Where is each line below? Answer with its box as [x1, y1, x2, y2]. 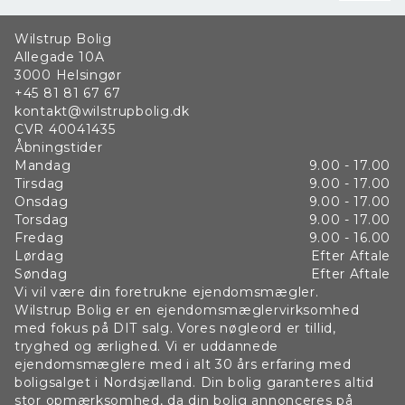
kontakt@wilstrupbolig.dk [14, 103, 190, 119]
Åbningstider [14, 139, 103, 155]
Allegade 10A [14, 49, 105, 65]
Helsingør [55, 67, 122, 83]
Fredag [14, 230, 64, 246]
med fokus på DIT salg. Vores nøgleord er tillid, [14, 320, 336, 336]
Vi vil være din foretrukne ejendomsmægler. [14, 284, 319, 300]
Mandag [14, 157, 71, 174]
